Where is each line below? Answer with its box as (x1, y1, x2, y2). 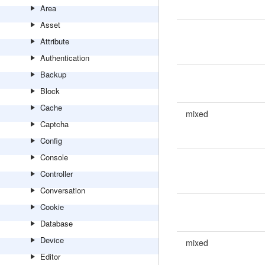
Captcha (40, 118, 69, 130)
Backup (40, 69, 66, 80)
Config (40, 135, 62, 146)
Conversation (40, 185, 85, 196)
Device (40, 234, 64, 245)
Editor (40, 251, 60, 262)
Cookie (40, 201, 64, 212)
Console (40, 151, 68, 163)
